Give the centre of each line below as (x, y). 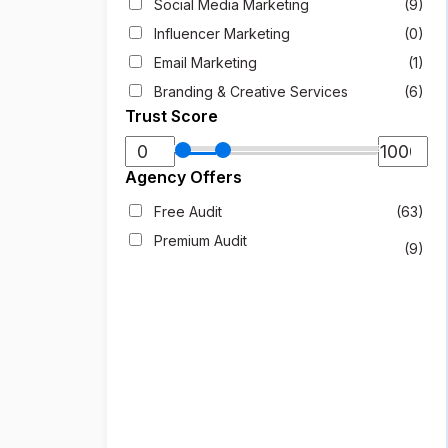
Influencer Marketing (220, 33)
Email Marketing (203, 62)
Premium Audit (198, 240)
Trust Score (172, 116)
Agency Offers (184, 177)
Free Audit (186, 211)
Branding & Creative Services (249, 91)
